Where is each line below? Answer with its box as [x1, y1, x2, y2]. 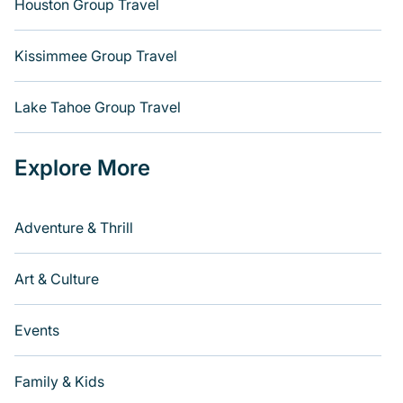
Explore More [14, 155, 150, 181]
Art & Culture [14, 270, 99, 288]
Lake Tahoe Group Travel [14, 98, 181, 116]
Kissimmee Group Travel [14, 47, 177, 65]
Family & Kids [14, 372, 104, 390]
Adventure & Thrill [14, 219, 133, 237]
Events [14, 321, 59, 339]
